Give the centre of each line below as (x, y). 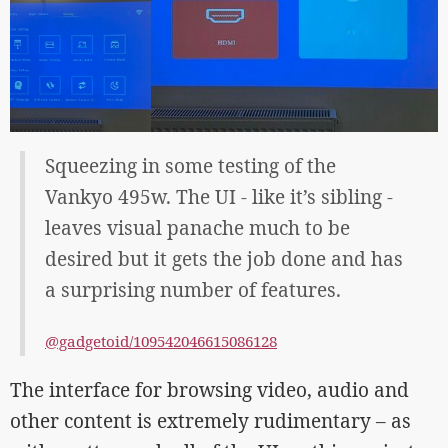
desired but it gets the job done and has (224, 259)
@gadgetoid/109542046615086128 (161, 341)
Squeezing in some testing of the (190, 166)
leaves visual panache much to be (197, 228)
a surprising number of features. (193, 290)
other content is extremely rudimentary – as (210, 421)
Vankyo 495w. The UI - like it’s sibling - (219, 197)
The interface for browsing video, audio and (209, 390)
